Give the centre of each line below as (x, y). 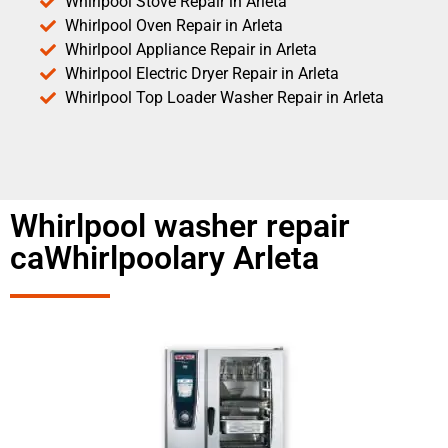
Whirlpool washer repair (180, 226)
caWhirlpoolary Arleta (164, 258)
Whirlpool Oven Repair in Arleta (174, 26)
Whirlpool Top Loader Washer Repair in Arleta (224, 98)
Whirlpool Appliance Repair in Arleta (191, 50)
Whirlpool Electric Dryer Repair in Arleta (202, 74)
